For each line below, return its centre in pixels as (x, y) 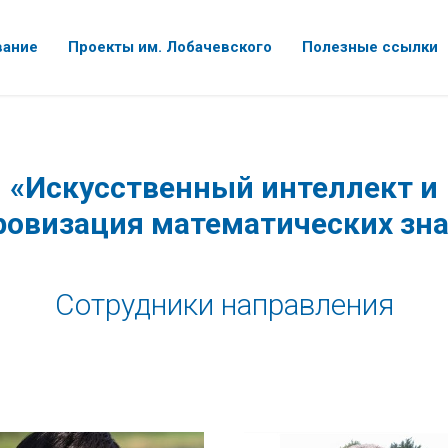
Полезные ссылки (370, 47)
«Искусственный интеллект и (224, 187)
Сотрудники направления (224, 304)
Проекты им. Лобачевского (170, 47)
